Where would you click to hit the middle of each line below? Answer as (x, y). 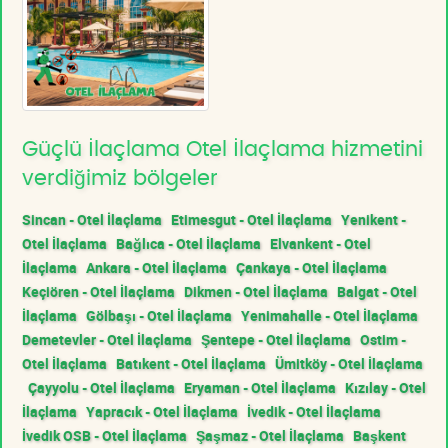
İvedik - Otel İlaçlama (314, 411)
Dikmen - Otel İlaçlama (256, 291)
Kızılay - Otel (385, 387)
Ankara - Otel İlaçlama (156, 267)
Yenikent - (373, 219)
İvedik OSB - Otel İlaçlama (104, 435)
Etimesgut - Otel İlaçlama (251, 219)
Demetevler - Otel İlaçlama (107, 339)
